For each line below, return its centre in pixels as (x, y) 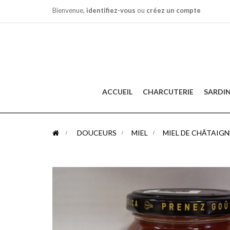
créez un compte (174, 10)
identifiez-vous (111, 10)
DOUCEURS (97, 132)
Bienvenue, (69, 10)
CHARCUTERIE (168, 92)
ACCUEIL (117, 92)
